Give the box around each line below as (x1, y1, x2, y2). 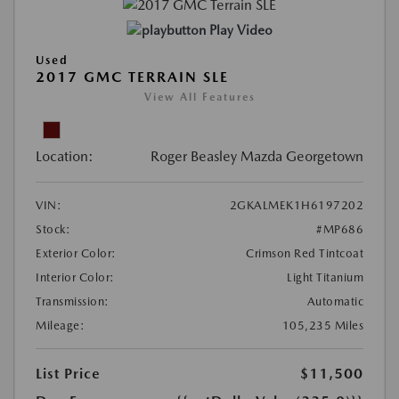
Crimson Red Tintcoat (246, 247, 363, 261)
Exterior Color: (36, 247, 117, 261)
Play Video (208, 22, 273, 39)
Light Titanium (287, 271, 363, 285)
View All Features (143, 91, 256, 104)
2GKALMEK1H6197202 (229, 199, 363, 213)
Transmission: (36, 295, 110, 309)
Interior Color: (36, 271, 115, 285)
